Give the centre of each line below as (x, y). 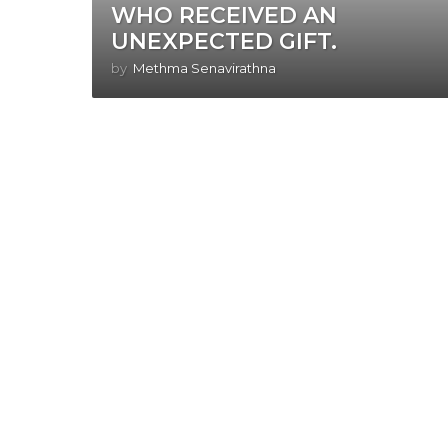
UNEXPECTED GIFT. (224, 42)
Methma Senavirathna (205, 68)
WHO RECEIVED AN (224, 16)
